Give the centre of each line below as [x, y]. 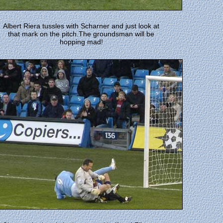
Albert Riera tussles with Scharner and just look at [81, 26]
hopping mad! [81, 42]
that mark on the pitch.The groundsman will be [81, 34]
